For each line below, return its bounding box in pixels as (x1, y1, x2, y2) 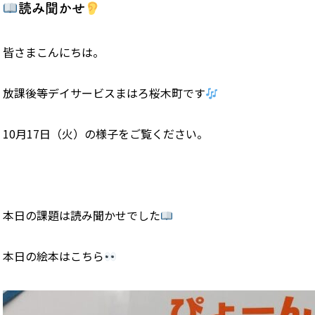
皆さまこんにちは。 (3, 44, 104, 61)
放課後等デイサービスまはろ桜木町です (3, 84, 205, 102)
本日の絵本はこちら (3, 247, 104, 265)
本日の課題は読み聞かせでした (3, 207, 160, 224)
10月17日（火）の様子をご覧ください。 (3, 125, 208, 143)
